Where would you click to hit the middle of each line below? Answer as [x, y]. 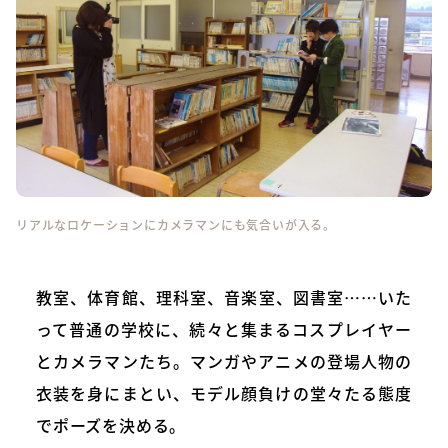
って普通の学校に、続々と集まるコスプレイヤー [224, 328]
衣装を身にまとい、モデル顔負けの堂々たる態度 [224, 392]
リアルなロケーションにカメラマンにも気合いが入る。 [176, 224]
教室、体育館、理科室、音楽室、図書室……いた [224, 296]
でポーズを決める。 [111, 424]
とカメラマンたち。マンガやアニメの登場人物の [224, 360]
